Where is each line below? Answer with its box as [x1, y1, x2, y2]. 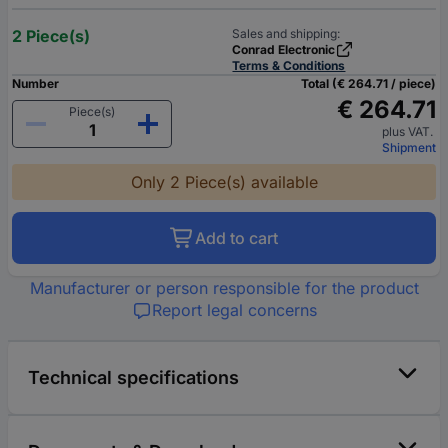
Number [12, 76, 59, 92]
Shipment [382, 140, 436, 156]
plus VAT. [382, 124, 436, 140]
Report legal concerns [151, 300, 317, 321]
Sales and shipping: [232, 26, 341, 42]
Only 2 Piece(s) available [130, 172, 318, 193]
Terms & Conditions [232, 58, 346, 74]
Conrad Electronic [232, 42, 336, 58]
